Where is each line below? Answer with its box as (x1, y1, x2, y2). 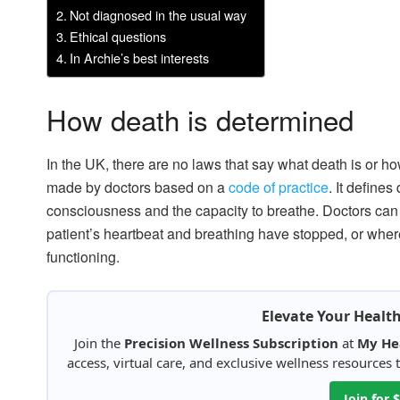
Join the (74, 333, 125, 352)
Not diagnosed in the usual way (69, 4, 246, 24)
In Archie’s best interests (69, 47, 209, 67)
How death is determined (46, 99, 354, 140)
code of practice (229, 176, 329, 197)
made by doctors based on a (46, 176, 229, 197)
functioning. (46, 246, 120, 267)
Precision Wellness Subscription (124, 333, 339, 352)
